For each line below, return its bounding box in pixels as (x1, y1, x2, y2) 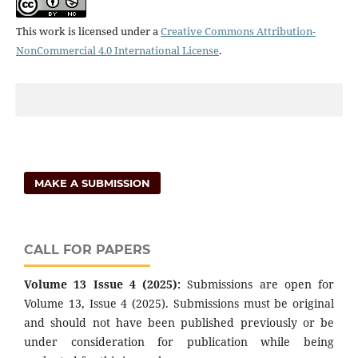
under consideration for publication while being (24, 333, 334, 349)
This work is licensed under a (15, 23, 161, 38)
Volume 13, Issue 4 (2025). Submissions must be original (24, 295, 334, 311)
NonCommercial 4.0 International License (15, 42, 219, 58)
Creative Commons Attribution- (160, 23, 316, 38)
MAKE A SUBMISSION (34, 176, 151, 189)
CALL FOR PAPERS (24, 241, 150, 257)
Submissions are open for (181, 276, 334, 292)
